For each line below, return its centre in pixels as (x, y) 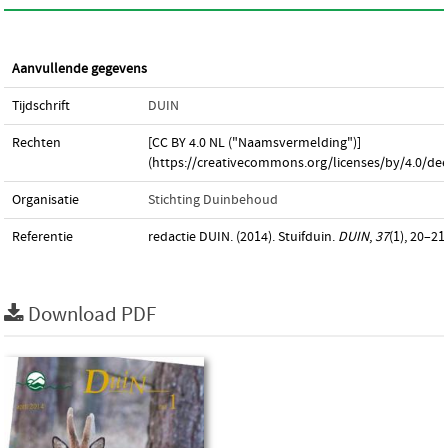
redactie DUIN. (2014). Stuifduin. (243, 237)
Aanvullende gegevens (79, 69)
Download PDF (92, 315)
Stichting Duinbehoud (213, 200)
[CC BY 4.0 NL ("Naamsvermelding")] (254, 143)
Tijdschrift (41, 106)
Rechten (36, 143)
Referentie (42, 237)
